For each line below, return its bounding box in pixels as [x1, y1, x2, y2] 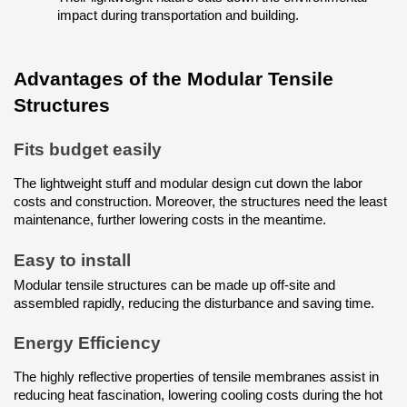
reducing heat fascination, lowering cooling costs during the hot [14, 388, 382, 403]
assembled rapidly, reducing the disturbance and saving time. [14, 295, 374, 311]
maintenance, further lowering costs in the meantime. [14, 213, 326, 228]
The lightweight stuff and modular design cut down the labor [14, 176, 362, 192]
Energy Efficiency [14, 333, 161, 353]
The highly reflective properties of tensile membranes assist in [14, 370, 379, 385]
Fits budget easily [14, 140, 162, 160]
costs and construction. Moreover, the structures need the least [14, 194, 387, 210]
